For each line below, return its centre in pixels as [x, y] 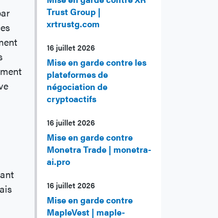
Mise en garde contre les [97, 62]
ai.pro [58, 162]
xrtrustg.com [73, 24]
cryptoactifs [72, 99]
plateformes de [77, 74]
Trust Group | [74, 12]
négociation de [77, 87]
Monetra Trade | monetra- [99, 149]
